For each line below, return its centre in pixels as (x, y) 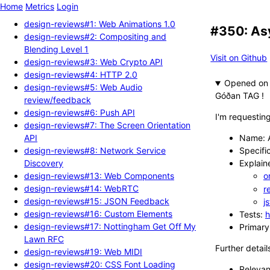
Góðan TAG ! (239, 96)
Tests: (252, 215)
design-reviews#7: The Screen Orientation (107, 125)
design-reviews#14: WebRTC (81, 188)
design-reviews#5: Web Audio (83, 87)
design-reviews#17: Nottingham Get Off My (110, 226)
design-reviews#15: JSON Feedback (97, 201)
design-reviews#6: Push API (80, 112)
